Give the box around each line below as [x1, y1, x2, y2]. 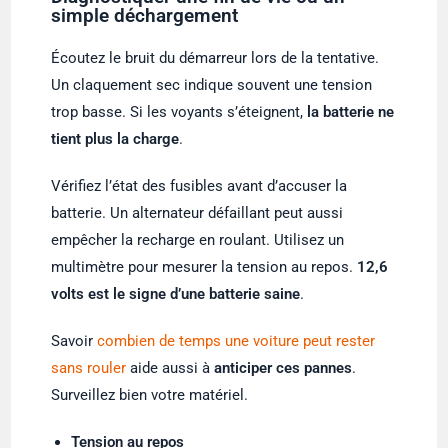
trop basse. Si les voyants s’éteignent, [51, 102, 308, 121]
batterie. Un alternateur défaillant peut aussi [51, 203, 344, 222]
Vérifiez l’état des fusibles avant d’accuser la [51, 176, 348, 195]
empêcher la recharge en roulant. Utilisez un [51, 230, 345, 249]
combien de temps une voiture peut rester [97, 331, 376, 350]
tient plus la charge [51, 129, 180, 148]
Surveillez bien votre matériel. [51, 385, 249, 404]
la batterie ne [307, 102, 395, 121]
